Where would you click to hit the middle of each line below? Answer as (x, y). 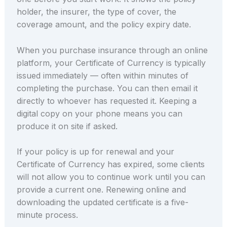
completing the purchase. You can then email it (107, 88)
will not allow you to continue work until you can (111, 177)
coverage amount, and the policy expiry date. (104, 25)
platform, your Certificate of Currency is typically (111, 63)
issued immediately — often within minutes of (102, 75)
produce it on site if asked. (67, 126)
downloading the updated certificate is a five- (102, 202)
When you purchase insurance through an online (112, 50)
